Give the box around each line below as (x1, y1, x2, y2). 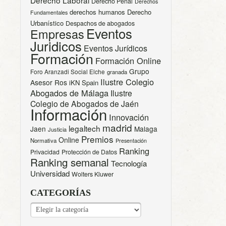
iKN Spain (69, 77, 98, 87)
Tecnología (111, 157, 147, 168)
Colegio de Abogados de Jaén (30, 97, 139, 109)
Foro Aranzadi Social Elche (30, 67, 105, 76)
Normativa (30, 136, 56, 144)
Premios (81, 132, 114, 145)
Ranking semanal (30, 154, 109, 169)
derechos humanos (70, 7, 125, 17)
